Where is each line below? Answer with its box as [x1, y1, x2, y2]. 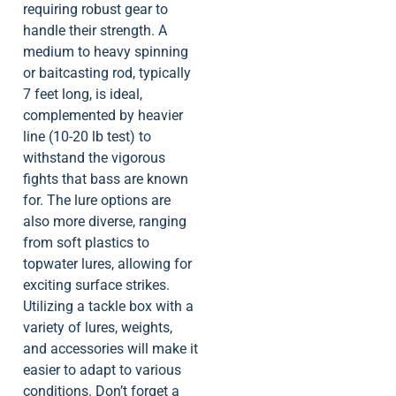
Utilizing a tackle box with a [23, 298, 194, 316]
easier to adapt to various [23, 362, 181, 379]
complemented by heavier [23, 107, 183, 125]
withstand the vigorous [23, 149, 165, 167]
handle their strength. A [23, 22, 167, 40]
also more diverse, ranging [23, 213, 187, 231]
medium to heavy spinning [23, 43, 188, 61]
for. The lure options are [23, 192, 171, 209]
